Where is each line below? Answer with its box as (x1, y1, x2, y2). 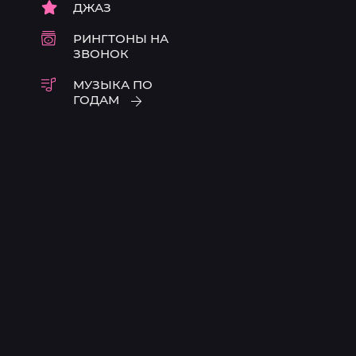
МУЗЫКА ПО (73, 77, 153, 92)
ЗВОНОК (73, 46, 129, 61)
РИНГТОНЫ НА (73, 31, 168, 46)
